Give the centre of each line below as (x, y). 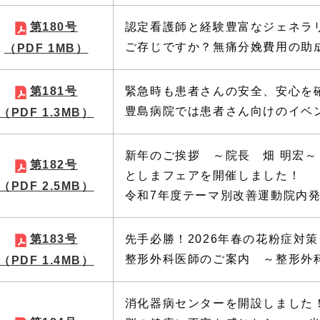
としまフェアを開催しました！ (213, 176)
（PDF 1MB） (46, 48)
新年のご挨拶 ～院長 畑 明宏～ (221, 156)
